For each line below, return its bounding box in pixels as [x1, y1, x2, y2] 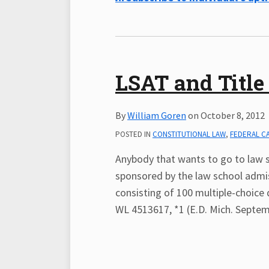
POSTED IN [115, 129, 153, 139]
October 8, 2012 [201, 109, 265, 121]
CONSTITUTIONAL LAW [153, 129, 226, 139]
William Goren [127, 109, 186, 121]
